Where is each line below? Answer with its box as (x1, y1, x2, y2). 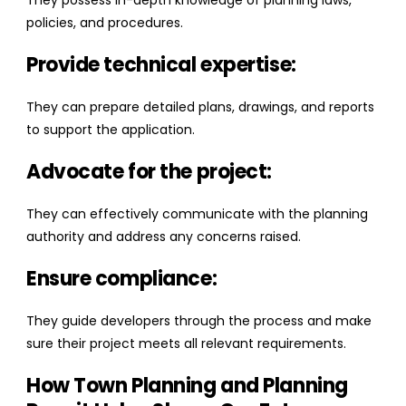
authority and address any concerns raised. (26, 227, 301, 246)
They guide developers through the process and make (26, 312, 372, 331)
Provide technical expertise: (26, 51, 296, 80)
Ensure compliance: (26, 265, 217, 294)
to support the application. (26, 121, 195, 140)
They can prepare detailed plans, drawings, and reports (26, 98, 374, 117)
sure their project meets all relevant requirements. (26, 334, 346, 353)
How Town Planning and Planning (26, 372, 348, 401)
